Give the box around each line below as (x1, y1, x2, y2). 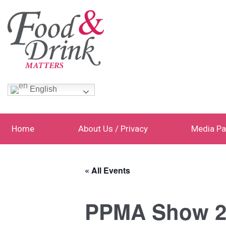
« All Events (85, 164, 130, 177)
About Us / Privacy (78, 124, 148, 134)
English (28, 85, 57, 94)
